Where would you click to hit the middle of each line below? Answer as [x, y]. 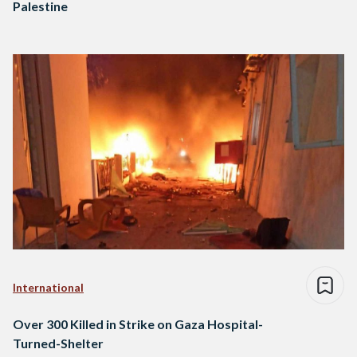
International [48, 288]
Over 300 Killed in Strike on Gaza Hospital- [138, 324]
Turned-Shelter [58, 343]
